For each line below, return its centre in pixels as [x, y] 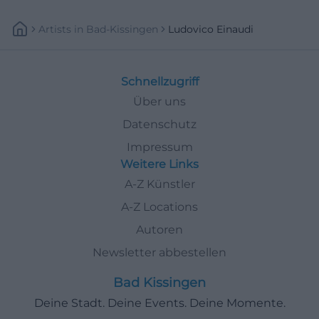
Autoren [159, 229]
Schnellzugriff [159, 81]
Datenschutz [159, 124]
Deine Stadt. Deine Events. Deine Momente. [159, 303]
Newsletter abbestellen [159, 252]
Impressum [159, 147]
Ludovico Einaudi [211, 29]
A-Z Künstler [159, 184]
